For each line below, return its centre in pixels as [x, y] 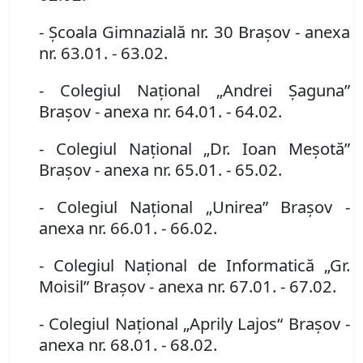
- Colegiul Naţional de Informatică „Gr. [194, 265]
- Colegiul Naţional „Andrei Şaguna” [194, 90]
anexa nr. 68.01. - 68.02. [128, 345]
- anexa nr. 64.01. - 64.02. [188, 111]
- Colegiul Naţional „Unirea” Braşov [186, 207]
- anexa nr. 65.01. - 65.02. [188, 170]
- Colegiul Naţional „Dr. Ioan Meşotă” [194, 149]
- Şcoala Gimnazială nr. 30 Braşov [164, 32]
